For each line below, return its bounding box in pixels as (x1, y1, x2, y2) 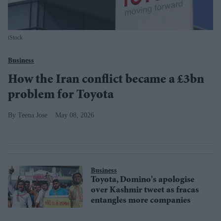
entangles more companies (91, 196, 190, 206)
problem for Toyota (8, 89, 113, 102)
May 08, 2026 (55, 111, 94, 119)
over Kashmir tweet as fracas (91, 186, 199, 195)
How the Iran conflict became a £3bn (8, 74, 204, 87)
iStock (8, 34, 23, 41)
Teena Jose (18, 111, 47, 119)
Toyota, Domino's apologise (91, 176, 194, 185)
